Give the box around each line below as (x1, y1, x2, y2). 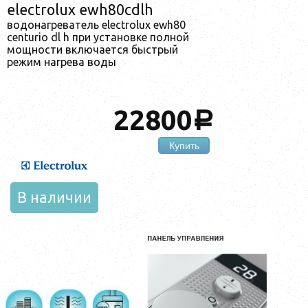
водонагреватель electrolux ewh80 (7, 18, 186, 31)
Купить (168, 140, 199, 151)
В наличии (17, 189, 91, 206)
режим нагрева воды (7, 55, 116, 68)
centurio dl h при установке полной (7, 30, 189, 43)
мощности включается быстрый (7, 43, 178, 56)
